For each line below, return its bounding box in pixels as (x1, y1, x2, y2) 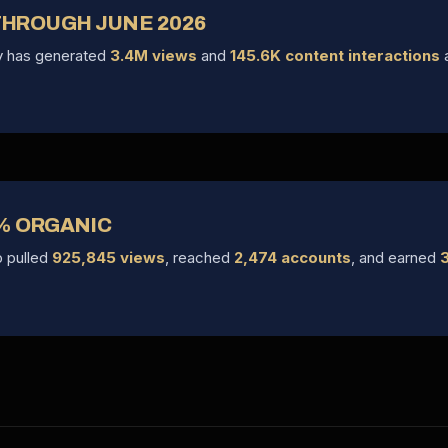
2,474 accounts (234, 248, 351, 268)
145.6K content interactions (230, 46, 440, 65)
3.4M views (110, 46, 197, 65)
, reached (165, 248, 234, 268)
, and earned (351, 248, 440, 268)
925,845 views (52, 248, 165, 268)
